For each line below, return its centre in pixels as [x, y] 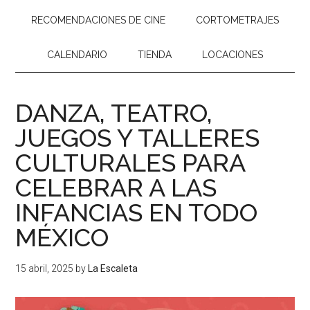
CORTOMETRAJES [237, 20]
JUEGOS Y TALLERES [138, 138]
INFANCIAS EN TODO [137, 212]
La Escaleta [113, 268]
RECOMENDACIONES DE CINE [98, 20]
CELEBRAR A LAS [116, 188]
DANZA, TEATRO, [114, 113]
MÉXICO [62, 237]
